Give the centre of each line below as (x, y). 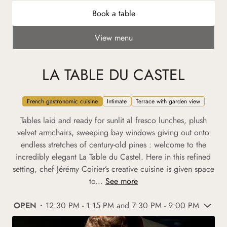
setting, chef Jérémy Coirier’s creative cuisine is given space (113, 169)
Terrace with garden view (168, 101)
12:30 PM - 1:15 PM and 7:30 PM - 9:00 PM (122, 205)
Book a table (113, 13)
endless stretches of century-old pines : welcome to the (113, 145)
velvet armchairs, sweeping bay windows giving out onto (113, 133)
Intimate (117, 101)
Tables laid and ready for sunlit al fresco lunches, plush (113, 120)
